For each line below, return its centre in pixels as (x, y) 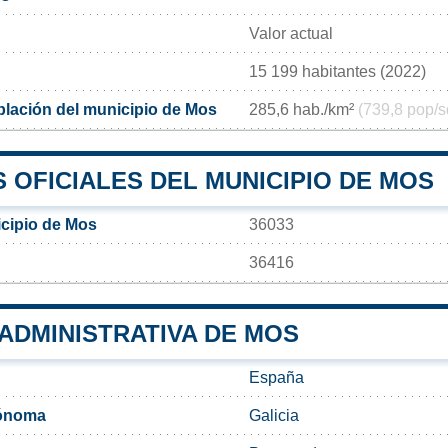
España (276, 377)
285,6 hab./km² (303, 109)
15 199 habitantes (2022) (337, 71)
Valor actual (291, 33)
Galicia (274, 415)
